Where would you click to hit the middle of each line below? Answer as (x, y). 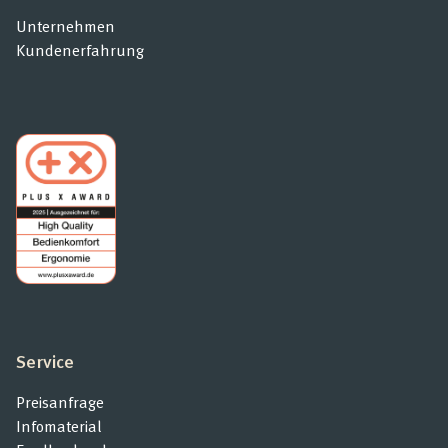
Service (45, 360)
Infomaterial (59, 426)
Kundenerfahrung (80, 50)
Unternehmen (65, 26)
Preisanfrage (60, 402)
